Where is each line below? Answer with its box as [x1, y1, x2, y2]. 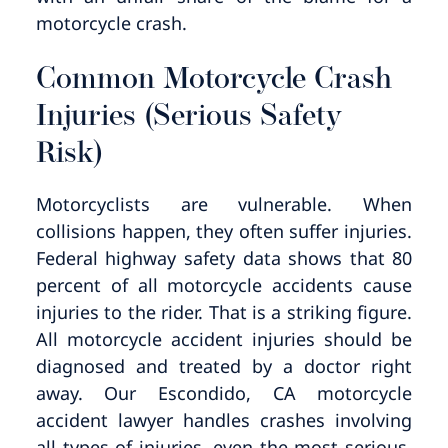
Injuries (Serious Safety [35, 101, 342, 133]
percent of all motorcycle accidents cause [35, 272, 413, 297]
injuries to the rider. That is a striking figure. [35, 299, 413, 324]
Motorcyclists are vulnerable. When [35, 191, 413, 216]
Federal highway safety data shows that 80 [35, 245, 413, 270]
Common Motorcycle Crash [35, 64, 392, 96]
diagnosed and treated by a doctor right [35, 353, 413, 378]
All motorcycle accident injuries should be [35, 326, 413, 351]
